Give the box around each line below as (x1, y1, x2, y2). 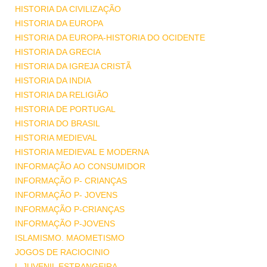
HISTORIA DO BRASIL (15, 119, 100, 128)
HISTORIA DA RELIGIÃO (15, 90, 108, 100)
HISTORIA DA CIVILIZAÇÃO (15, 4, 121, 14)
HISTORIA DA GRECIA (15, 47, 101, 57)
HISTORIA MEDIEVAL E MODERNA (15, 147, 149, 157)
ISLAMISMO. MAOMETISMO (15, 233, 125, 243)
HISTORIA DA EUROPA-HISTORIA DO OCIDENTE (15, 33, 205, 42)
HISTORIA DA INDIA (15, 76, 91, 85)
